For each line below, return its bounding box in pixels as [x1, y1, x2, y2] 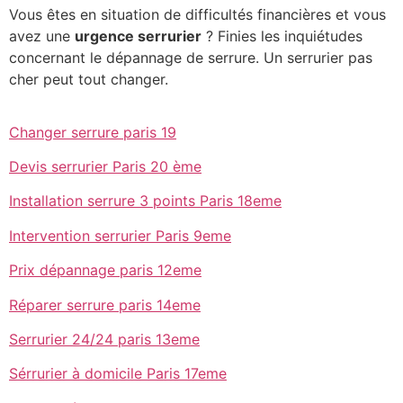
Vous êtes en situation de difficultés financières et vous [9, 4, 386, 23]
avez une [9, 26, 75, 45]
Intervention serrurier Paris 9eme [9, 226, 231, 245]
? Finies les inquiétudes [201, 26, 363, 45]
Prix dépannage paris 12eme [9, 261, 201, 280]
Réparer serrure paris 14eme [9, 295, 201, 314]
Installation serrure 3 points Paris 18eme [9, 192, 282, 210]
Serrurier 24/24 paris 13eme [9, 329, 200, 348]
